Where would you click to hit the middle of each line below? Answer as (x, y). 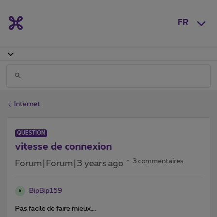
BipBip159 (46, 191)
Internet (27, 104)
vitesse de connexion (63, 147)
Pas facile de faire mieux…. (56, 209)
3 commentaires (158, 161)
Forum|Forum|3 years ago (69, 163)
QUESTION (31, 133)
